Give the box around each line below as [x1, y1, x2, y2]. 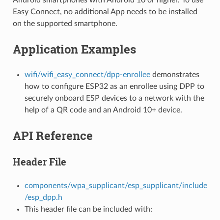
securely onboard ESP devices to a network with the [24, 94, 204, 102]
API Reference [12, 127, 93, 143]
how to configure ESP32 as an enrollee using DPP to [24, 82, 204, 90]
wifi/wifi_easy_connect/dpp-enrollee [24, 70, 150, 79]
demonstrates [150, 70, 199, 79]
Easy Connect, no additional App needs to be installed [12, 7, 197, 16]
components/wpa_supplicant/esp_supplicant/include [24, 181, 207, 190]
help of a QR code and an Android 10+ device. [24, 106, 182, 114]
